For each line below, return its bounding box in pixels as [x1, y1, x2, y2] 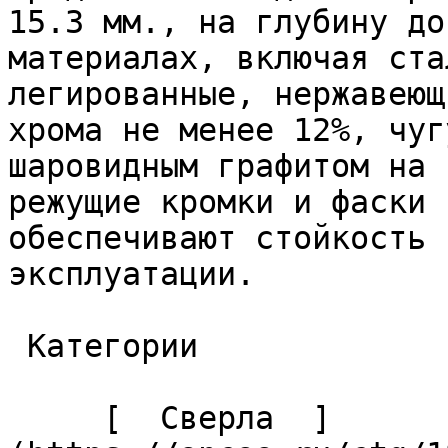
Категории [8, 328, 27, 364]
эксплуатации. [8, 256, 274, 292]
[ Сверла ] [8, 400, 103, 436]
